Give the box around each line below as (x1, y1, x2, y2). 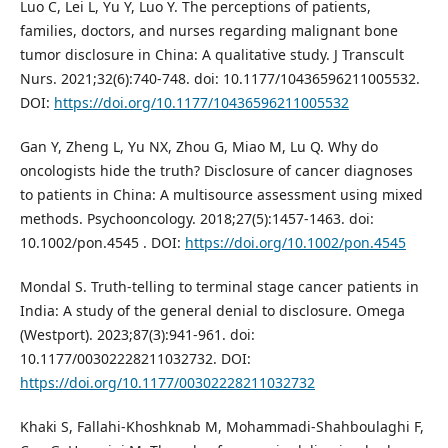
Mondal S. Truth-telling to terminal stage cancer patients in (19, 276, 419, 296)
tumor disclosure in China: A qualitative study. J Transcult (19, 44, 404, 64)
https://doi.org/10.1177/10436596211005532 (53, 92, 349, 112)
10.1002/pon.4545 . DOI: (19, 232, 185, 252)
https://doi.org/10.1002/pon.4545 (184, 232, 406, 252)
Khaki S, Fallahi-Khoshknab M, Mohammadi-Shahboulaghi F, (19, 416, 424, 436)
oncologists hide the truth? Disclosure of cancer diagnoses (19, 160, 413, 180)
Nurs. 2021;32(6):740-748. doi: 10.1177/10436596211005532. (19, 68, 420, 88)
